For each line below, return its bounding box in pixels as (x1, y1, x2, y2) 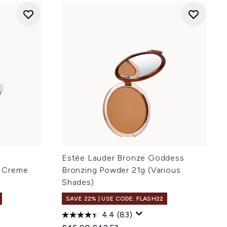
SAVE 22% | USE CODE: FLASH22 (66, 195, 164, 202)
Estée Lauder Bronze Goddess (62, 153, 184, 163)
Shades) (62, 177, 94, 187)
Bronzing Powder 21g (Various (62, 165, 181, 175)
